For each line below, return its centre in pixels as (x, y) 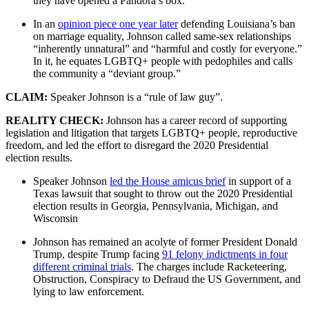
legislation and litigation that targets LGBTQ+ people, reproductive (151, 132)
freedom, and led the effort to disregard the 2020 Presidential (137, 145)
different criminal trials (82, 266)
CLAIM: (28, 97)
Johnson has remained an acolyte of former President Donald (165, 241)
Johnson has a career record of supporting (197, 120)
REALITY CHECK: (56, 120)
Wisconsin (56, 218)
